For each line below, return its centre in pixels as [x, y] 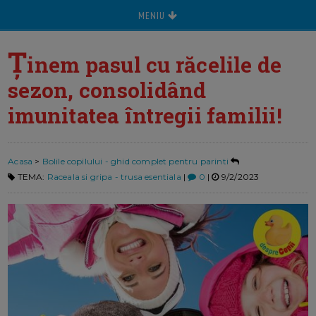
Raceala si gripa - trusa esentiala [114, 177]
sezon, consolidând [107, 90]
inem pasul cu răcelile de [154, 65]
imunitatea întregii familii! [145, 115]
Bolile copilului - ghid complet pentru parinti [135, 162]
